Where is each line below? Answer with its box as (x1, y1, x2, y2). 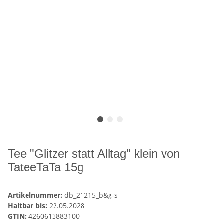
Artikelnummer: (8, 191, 64, 200)
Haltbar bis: (8, 201, 49, 211)
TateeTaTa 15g (8, 161, 83, 174)
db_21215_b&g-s (64, 191, 118, 200)
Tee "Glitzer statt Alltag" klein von (8, 147, 180, 161)
